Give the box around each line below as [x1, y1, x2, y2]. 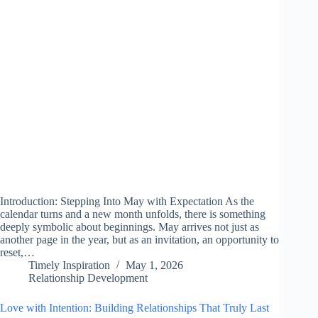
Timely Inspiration [28, 259, 110, 272]
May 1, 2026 [126, 259, 183, 272]
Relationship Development [28, 272, 148, 285]
